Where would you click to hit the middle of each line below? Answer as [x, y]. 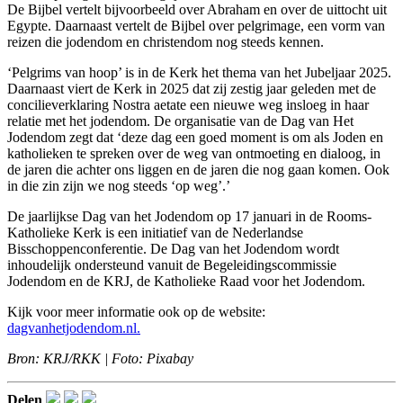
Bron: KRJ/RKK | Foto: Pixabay [100, 359]
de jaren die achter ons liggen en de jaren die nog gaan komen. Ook [198, 170]
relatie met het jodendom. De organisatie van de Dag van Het [180, 121]
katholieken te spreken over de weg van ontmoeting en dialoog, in [194, 154]
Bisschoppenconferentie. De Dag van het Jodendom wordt [173, 249]
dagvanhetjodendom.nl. [74, 328]
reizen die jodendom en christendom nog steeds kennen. [166, 42]
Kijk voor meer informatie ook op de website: [136, 312]
